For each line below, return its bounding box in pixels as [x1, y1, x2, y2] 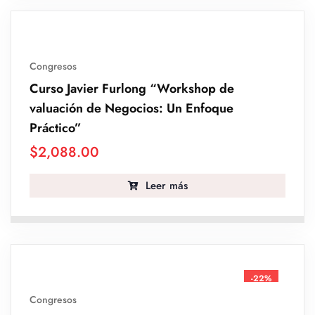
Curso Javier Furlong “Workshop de [30, 79, 234, 98]
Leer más [141, 178, 188, 194]
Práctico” [30, 119, 82, 138]
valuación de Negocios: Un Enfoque [30, 99, 233, 118]
